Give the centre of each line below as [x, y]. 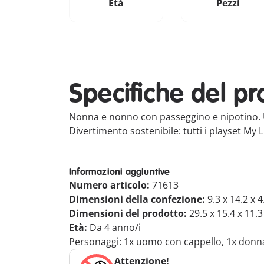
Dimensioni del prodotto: [129, 213]
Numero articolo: [110, 185]
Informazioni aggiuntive [120, 172]
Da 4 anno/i [115, 227]
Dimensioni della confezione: [138, 199]
